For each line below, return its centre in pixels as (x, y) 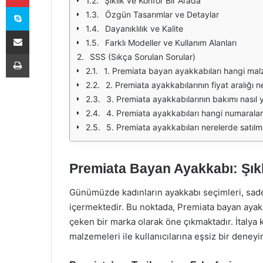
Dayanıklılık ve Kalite (144, 28)
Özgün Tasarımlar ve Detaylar (162, 14)
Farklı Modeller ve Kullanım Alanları (171, 43)
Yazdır (40, 53)
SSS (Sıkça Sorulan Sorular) (143, 57)
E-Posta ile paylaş (40, 30)
